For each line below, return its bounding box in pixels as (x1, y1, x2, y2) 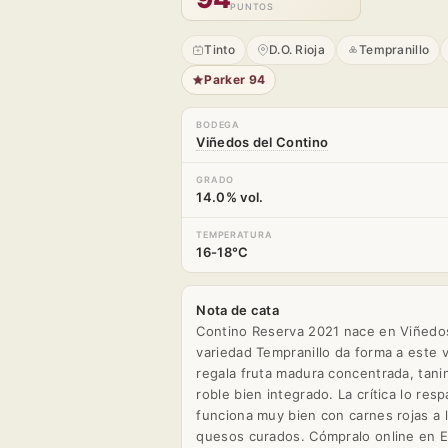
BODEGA (196, 118, 240, 130)
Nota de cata (196, 301, 280, 318)
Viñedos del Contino (196, 133, 329, 150)
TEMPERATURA (196, 228, 273, 240)
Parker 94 (204, 71, 266, 87)
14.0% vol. (196, 188, 264, 205)
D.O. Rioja (268, 41, 325, 57)
